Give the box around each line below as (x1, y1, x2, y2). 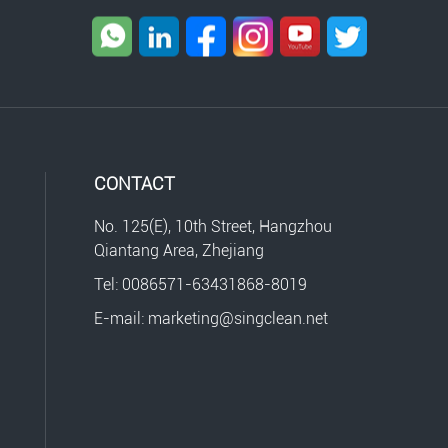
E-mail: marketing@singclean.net (94, 309, 329, 329)
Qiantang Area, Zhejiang (94, 241, 265, 261)
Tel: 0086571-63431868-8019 (94, 275, 308, 295)
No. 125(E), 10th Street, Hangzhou (94, 217, 333, 237)
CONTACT (94, 173, 176, 195)
